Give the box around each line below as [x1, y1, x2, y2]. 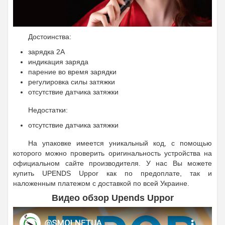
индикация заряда [28, 58, 88, 66]
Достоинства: [28, 33, 71, 41]
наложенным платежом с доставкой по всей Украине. [13, 179, 189, 188]
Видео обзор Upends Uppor [51, 193, 174, 203]
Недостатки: [28, 106, 68, 115]
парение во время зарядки [28, 68, 117, 76]
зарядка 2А [28, 48, 65, 56]
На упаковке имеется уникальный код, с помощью [28, 139, 212, 148]
